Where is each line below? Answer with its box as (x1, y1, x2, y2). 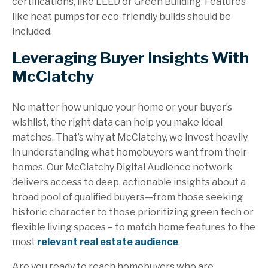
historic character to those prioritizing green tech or (12, 206, 254, 218)
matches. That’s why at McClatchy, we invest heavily (12, 132, 248, 144)
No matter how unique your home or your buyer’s (12, 102, 232, 114)
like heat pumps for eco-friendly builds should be (12, 11, 231, 23)
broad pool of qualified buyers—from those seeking (12, 191, 243, 203)
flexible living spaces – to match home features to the (12, 221, 255, 233)
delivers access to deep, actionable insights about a (12, 176, 246, 188)
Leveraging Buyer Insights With (12, 48, 249, 68)
